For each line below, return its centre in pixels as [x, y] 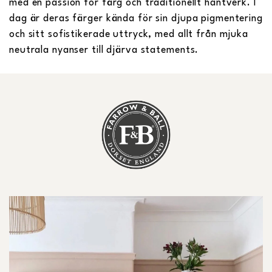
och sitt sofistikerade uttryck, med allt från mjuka [129, 34]
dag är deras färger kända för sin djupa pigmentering [136, 19]
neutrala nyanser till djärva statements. [104, 50]
